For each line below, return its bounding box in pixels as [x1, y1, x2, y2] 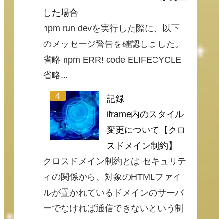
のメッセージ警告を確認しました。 [43, 39, 184, 49]
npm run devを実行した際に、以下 [43, 23, 180, 34]
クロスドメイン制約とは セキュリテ [43, 156, 186, 167]
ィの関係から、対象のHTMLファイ [43, 172, 181, 182]
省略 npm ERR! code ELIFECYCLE [43, 55, 181, 65]
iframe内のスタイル [107, 109, 184, 120]
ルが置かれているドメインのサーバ [43, 188, 184, 198]
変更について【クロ [107, 125, 186, 135]
